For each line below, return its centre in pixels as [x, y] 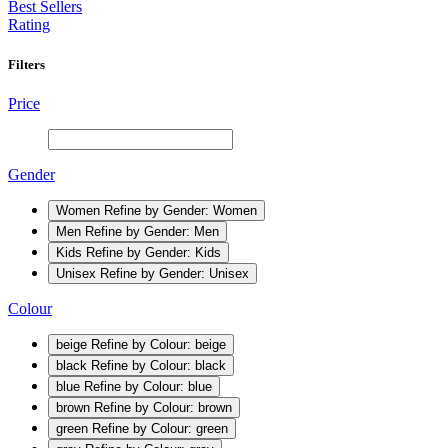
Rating [29, 25]
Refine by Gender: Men [152, 231]
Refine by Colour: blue [148, 386]
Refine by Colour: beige [158, 344]
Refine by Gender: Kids [153, 252]
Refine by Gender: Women [180, 210]
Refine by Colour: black [158, 365]
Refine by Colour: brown [163, 407]
